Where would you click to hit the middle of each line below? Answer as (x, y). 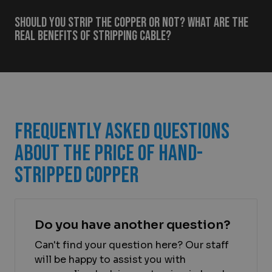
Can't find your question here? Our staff (132, 245)
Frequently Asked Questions (122, 132)
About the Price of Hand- (109, 154)
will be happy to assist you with (110, 260)
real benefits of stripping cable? (93, 36)
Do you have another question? (133, 225)
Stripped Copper (76, 176)
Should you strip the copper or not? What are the (131, 23)
